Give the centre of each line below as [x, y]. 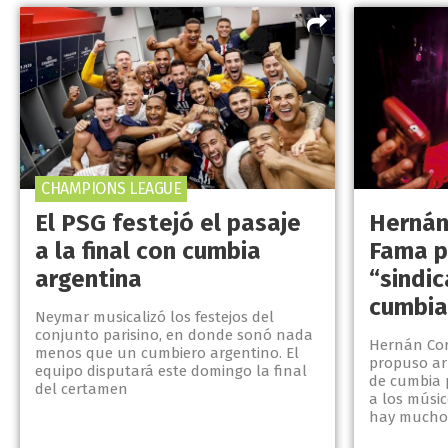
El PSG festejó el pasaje [168, 223]
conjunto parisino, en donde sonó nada [174, 335]
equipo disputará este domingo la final [171, 371]
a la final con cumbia [148, 251]
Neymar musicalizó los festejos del [154, 317]
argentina [88, 279]
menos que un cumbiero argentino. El [167, 353]
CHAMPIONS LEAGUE [111, 189]
